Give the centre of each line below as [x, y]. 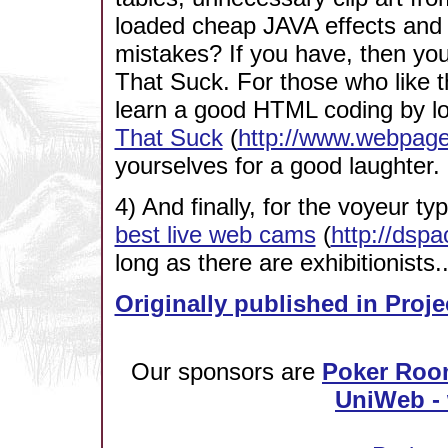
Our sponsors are [226, 372]
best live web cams [215, 234]
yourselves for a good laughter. [277, 166]
